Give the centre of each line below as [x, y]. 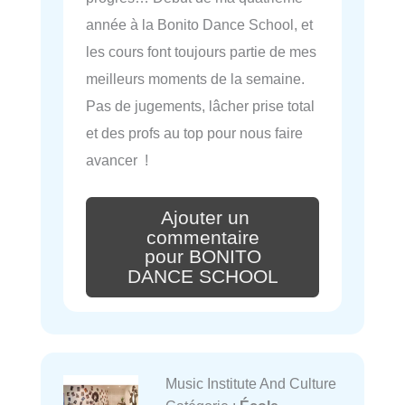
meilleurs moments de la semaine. [195, 78]
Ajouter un [205, 217]
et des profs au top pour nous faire [194, 132]
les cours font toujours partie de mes [201, 51]
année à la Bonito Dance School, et [199, 24]
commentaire [202, 237]
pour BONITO [202, 257]
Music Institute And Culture [250, 384]
